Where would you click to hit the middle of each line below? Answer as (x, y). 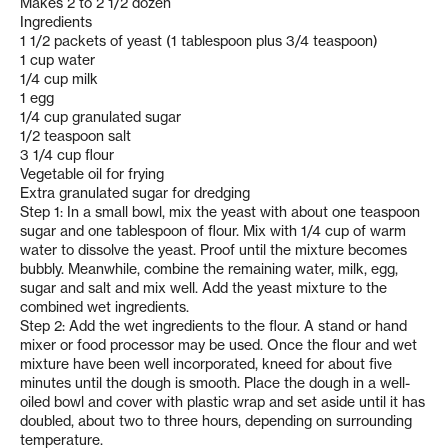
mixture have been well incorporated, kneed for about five (206, 364)
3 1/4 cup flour (67, 155)
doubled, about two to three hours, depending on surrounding (216, 421)
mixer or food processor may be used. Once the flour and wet (218, 345)
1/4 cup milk (59, 79)
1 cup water (57, 60)
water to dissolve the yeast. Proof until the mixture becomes (213, 250)
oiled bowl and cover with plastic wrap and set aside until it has (222, 402)
